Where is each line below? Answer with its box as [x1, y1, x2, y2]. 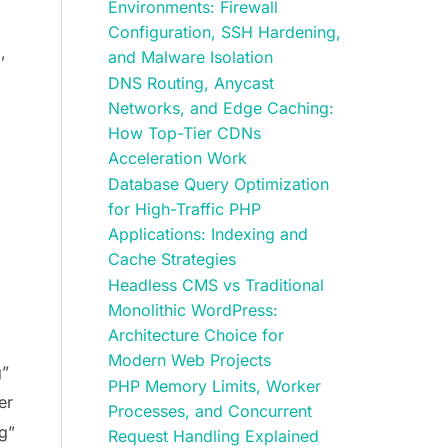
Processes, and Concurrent [107, 401, 312, 422]
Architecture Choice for [107, 325, 284, 346]
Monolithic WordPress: [107, 300, 278, 321]
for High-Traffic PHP [107, 199, 261, 220]
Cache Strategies [107, 249, 236, 270]
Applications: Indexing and [107, 224, 308, 245]
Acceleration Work [107, 148, 247, 169]
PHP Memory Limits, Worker [107, 376, 321, 397]
